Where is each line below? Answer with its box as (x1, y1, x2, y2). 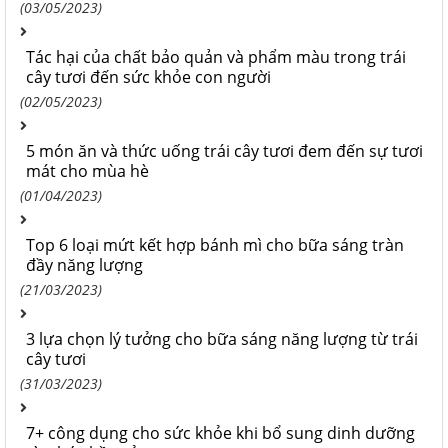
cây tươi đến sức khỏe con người (26, 65, 271, 88)
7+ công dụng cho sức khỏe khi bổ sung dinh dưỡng (26, 421, 415, 444)
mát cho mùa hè (26, 159, 149, 182)
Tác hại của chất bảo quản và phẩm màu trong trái (26, 45, 406, 68)
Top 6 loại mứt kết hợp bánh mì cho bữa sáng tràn (26, 233, 404, 256)
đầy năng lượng (26, 253, 143, 276)
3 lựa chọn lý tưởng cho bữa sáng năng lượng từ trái (26, 327, 418, 350)
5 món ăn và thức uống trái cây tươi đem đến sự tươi (26, 139, 423, 162)
